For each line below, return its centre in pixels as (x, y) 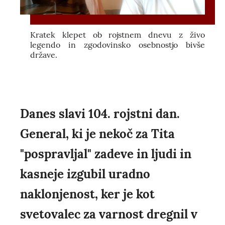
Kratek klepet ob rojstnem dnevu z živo (118, 35)
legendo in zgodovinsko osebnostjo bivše (118, 45)
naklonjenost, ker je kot (87, 194)
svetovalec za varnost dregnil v (109, 214)
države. (44, 55)
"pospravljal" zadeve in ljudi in (106, 154)
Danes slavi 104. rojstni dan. (100, 114)
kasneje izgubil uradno (85, 174)
